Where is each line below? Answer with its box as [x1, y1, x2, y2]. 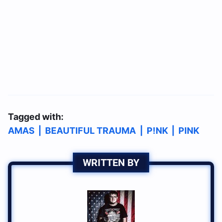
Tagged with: [8, 111, 63, 122]
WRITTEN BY [83, 157, 139, 168]
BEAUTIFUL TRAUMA [45, 125, 136, 136]
